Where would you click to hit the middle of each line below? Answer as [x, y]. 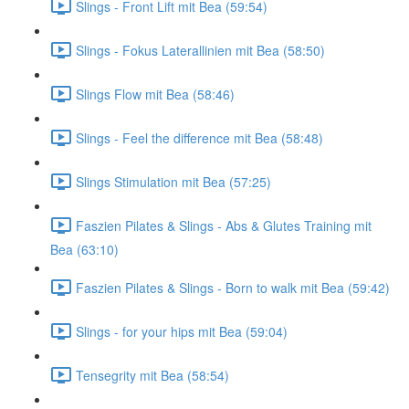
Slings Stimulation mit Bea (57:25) [173, 181]
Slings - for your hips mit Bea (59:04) [182, 331]
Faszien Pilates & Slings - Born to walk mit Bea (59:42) [233, 287]
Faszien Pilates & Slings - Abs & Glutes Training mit [224, 225]
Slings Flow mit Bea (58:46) [155, 94]
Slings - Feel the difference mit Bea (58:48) [199, 137]
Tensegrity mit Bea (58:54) [152, 375]
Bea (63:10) [84, 249]
